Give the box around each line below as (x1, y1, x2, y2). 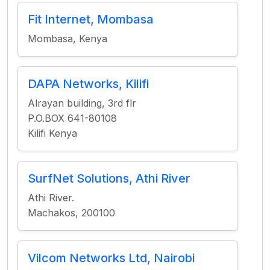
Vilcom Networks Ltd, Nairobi (28, 251, 195, 265)
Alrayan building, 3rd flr (28, 97, 136, 109)
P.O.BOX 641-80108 (28, 112, 117, 124)
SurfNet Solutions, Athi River (28, 171, 190, 186)
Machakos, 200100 (28, 207, 115, 219)
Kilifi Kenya (28, 127, 77, 139)
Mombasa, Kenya (28, 33, 107, 45)
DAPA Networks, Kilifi (28, 77, 149, 91)
